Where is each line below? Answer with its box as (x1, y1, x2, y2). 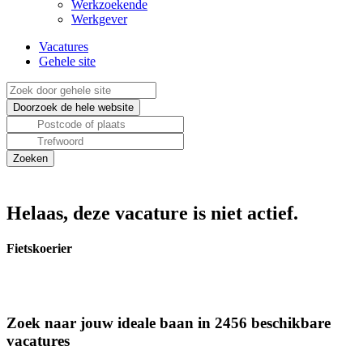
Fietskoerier (6, 241, 72, 256)
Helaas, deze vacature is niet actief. (6, 203, 298, 224)
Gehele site (39, 54, 96, 68)
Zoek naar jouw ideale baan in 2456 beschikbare (6, 314, 331, 332)
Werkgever (71, 12, 127, 26)
